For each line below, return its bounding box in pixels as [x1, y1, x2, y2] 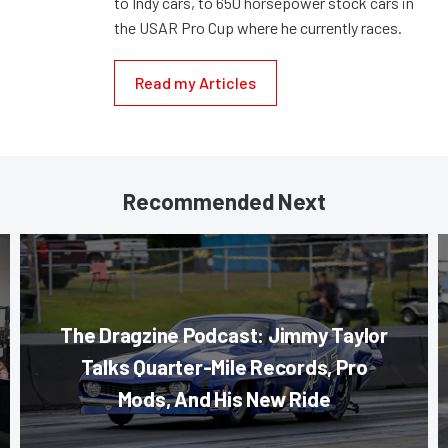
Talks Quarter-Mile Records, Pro [80, 354, 368, 380]
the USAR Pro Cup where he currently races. [114, 18, 402, 38]
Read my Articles [135, 73, 256, 93]
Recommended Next [122, 188, 326, 215]
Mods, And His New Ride [117, 386, 331, 412]
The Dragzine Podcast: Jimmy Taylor [60, 322, 388, 348]
